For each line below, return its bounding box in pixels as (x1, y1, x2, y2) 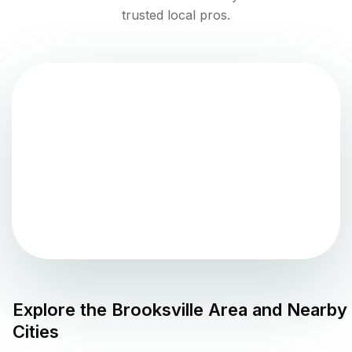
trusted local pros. (122, 6, 230, 23)
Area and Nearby (203, 299, 347, 320)
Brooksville (112, 299, 203, 320)
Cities (13, 321, 59, 342)
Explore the (13, 299, 112, 320)
